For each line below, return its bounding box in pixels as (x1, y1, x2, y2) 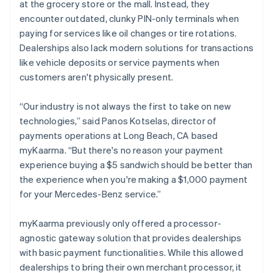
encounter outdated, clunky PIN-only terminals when (19, 12, 239, 24)
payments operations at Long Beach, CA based (19, 129, 218, 141)
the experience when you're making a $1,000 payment (19, 172, 248, 185)
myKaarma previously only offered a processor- (19, 216, 221, 229)
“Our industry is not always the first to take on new (19, 99, 232, 112)
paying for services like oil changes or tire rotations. (19, 26, 237, 39)
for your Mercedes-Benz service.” (19, 187, 161, 200)
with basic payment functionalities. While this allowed (19, 246, 243, 258)
